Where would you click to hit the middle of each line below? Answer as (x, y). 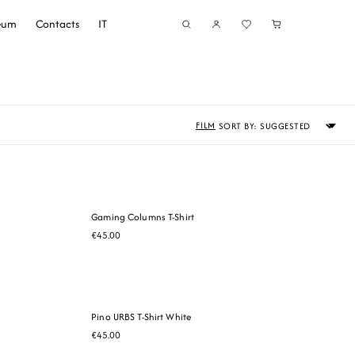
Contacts (57, 24)
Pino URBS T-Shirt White (141, 316)
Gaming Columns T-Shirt (143, 217)
